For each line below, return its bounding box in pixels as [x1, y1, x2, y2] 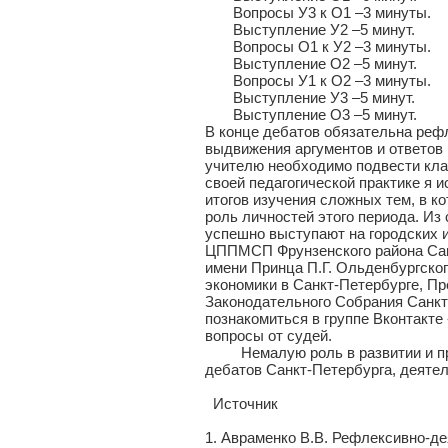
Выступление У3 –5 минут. [205, 89, 415, 106]
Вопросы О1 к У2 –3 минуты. [205, 38, 431, 55]
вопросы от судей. [205, 327, 332, 344]
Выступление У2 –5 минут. [205, 21, 415, 38]
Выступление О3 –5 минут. [205, 106, 417, 123]
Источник [205, 395, 278, 412]
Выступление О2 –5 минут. [205, 55, 417, 72]
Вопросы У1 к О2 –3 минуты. [205, 72, 431, 89]
